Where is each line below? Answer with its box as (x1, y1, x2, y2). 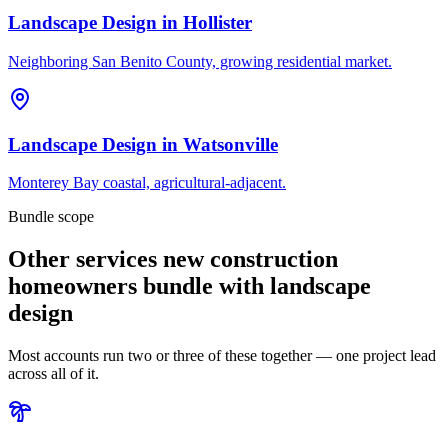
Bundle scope (8, 208, 94, 226)
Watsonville (183, 133, 278, 155)
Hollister (183, 12, 252, 34)
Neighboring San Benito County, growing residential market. (8, 52, 392, 70)
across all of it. (8, 365, 99, 383)
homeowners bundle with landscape (8, 273, 371, 300)
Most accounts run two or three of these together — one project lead (8, 347, 436, 365)
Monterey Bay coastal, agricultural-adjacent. (8, 174, 286, 192)
